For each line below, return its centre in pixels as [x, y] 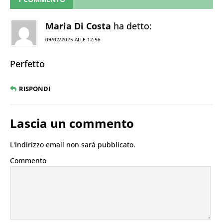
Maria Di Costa [78, 26]
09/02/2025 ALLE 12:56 [73, 39]
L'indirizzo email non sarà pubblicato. [73, 144]
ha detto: [133, 26]
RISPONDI [35, 88]
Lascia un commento [72, 123]
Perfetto [27, 63]
